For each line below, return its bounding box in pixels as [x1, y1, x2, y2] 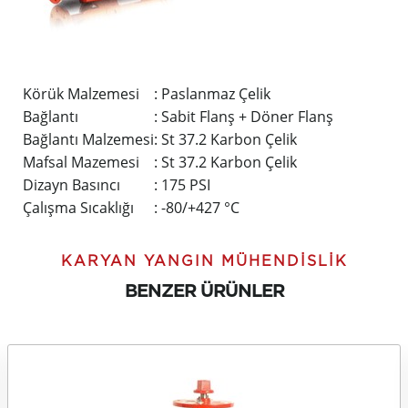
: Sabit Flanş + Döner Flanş [154, 107, 333, 127]
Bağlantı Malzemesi [23, 129, 154, 149]
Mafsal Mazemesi [23, 152, 139, 172]
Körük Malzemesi [23, 84, 139, 104]
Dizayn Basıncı [23, 175, 120, 195]
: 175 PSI [154, 175, 210, 195]
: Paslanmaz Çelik [154, 84, 270, 104]
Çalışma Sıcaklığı [23, 198, 134, 218]
